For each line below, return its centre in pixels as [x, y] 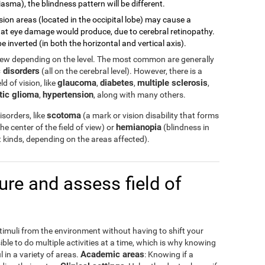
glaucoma [77, 83]
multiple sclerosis [172, 83]
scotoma [64, 115]
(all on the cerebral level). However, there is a [121, 71]
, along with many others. [140, 95]
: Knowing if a [169, 254]
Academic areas [112, 254]
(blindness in [185, 127]
